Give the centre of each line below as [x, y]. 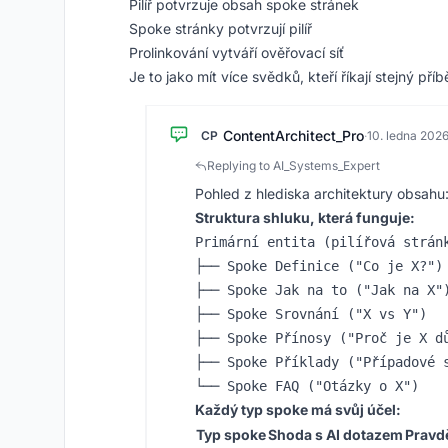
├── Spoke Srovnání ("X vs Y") [311, 314]
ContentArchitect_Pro [293, 135]
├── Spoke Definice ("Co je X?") [319, 266]
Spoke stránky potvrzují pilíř [220, 28]
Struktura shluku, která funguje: [305, 217]
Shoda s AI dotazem [335, 434]
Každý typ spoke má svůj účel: [298, 409]
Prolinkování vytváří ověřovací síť [236, 52]
